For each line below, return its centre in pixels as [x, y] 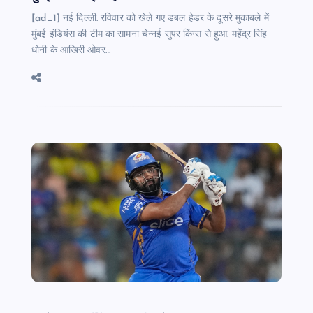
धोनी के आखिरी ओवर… [71, 51]
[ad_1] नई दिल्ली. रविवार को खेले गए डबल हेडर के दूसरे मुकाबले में [150, 19]
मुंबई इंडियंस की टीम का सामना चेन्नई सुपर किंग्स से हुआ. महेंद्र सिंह [150, 35]
